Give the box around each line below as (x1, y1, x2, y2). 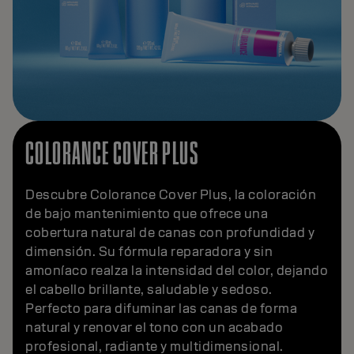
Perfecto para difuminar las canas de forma (25, 299, 297, 317)
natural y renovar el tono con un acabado (25, 318, 283, 336)
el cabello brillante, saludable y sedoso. (25, 281, 273, 298)
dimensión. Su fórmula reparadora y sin (25, 243, 273, 260)
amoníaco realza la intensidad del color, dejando (25, 262, 328, 279)
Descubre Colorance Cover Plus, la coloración (25, 186, 316, 203)
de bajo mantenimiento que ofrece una (25, 205, 268, 222)
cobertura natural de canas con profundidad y (25, 224, 314, 241)
